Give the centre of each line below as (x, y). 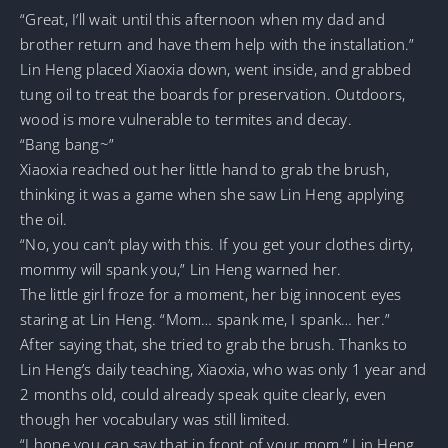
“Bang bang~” (67, 143)
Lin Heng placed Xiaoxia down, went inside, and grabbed (215, 68)
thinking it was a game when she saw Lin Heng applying (212, 193)
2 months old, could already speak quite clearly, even (203, 393)
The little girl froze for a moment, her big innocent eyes (211, 293)
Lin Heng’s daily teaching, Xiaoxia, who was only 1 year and (223, 368)
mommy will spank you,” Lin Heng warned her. (181, 268)
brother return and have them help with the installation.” (217, 43)
